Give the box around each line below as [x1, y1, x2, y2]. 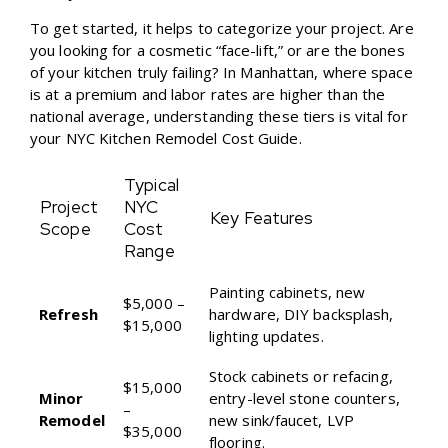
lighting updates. [209, 326, 324, 347]
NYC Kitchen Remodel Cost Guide [65, 128, 299, 149]
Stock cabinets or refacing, [209, 366, 393, 387]
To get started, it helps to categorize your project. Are [30, 18, 414, 39]
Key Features [210, 207, 314, 230]
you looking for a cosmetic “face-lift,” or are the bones [30, 40, 405, 61]
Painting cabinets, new [209, 282, 366, 303]
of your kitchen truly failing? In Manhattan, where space [30, 62, 413, 83]
